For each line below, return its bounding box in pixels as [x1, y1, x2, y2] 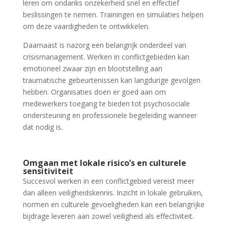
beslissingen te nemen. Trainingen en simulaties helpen [22, 10, 204, 19]
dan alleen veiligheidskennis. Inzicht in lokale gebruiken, [22, 188, 203, 197]
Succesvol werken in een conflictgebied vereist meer [22, 176, 194, 186]
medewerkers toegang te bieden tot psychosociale [22, 99, 190, 108]
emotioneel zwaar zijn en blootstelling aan [22, 64, 162, 73]
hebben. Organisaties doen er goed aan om [22, 87, 166, 97]
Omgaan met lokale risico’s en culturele [22, 157, 186, 168]
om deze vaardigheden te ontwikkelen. [22, 21, 150, 31]
